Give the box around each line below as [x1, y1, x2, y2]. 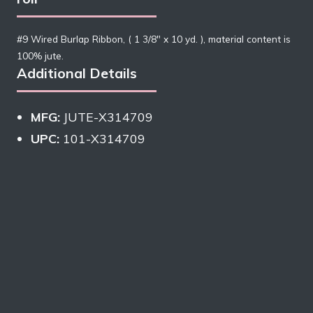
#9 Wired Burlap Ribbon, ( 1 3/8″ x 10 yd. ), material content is [17, 33, 291, 45]
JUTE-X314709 [60, 108, 153, 125]
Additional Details [17, 64, 137, 82]
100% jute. [17, 50, 64, 62]
